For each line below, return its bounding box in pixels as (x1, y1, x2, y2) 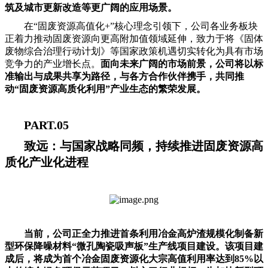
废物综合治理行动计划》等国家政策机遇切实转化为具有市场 (5, 46, 263, 57)
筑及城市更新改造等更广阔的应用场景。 (5, 2, 177, 13)
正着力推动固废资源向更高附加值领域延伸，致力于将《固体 (5, 33, 263, 44)
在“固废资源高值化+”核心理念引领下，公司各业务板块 (24, 21, 258, 32)
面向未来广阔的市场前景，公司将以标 (100, 59, 263, 69)
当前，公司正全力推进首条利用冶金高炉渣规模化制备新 (24, 228, 263, 239)
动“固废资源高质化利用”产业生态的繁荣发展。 (5, 84, 206, 95)
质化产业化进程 (5, 156, 89, 169)
